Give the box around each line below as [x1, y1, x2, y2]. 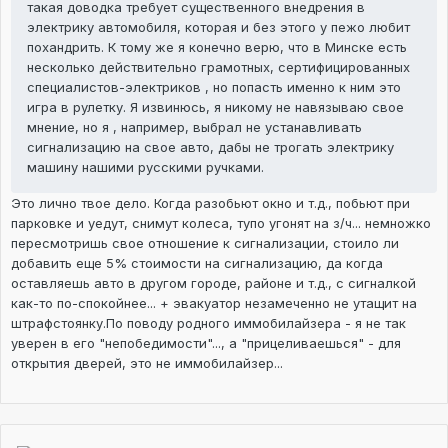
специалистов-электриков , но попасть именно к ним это [27, 79, 401, 96]
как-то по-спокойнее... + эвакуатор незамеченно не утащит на [11, 295, 417, 312]
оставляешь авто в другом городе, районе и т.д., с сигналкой [11, 275, 416, 292]
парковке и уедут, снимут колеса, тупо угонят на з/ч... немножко [11, 215, 431, 232]
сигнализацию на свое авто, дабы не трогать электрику [27, 139, 394, 156]
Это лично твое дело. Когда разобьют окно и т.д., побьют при [11, 195, 410, 212]
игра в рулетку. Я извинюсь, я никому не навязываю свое [27, 99, 404, 116]
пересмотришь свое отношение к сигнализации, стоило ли [11, 235, 399, 252]
